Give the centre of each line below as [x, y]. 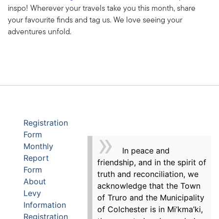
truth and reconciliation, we [148, 174]
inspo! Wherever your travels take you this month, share [102, 9]
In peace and [146, 150]
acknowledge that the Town [149, 186]
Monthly [38, 146]
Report [36, 158]
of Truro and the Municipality [151, 197]
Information [45, 205]
